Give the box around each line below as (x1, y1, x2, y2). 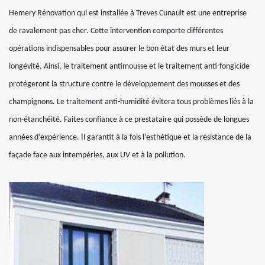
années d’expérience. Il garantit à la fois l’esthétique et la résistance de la (9, 133, 251, 142)
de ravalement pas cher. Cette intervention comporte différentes (9, 27, 223, 35)
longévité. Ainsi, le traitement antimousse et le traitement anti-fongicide (9, 62, 250, 71)
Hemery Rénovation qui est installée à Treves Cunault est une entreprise (9, 9, 247, 18)
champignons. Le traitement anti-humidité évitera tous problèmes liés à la (9, 98, 254, 106)
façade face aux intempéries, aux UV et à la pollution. (9, 151, 186, 160)
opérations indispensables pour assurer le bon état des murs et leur (9, 44, 230, 53)
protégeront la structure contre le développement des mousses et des (9, 80, 240, 89)
